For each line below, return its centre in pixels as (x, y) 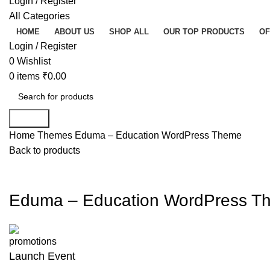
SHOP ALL (129, 32)
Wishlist (34, 61)
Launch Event (42, 256)
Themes (56, 135)
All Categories (39, 16)
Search (29, 118)
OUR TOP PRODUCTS (204, 32)
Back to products (45, 150)
